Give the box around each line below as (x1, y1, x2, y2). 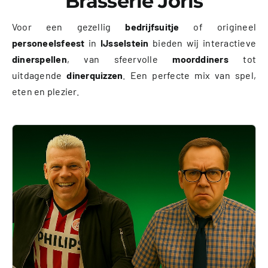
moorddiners (172, 53, 229, 65)
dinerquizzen (66, 69, 123, 81)
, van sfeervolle (66, 53, 173, 65)
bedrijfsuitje (125, 20, 179, 32)
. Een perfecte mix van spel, (123, 69, 257, 81)
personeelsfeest (11, 36, 85, 48)
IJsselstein (100, 36, 149, 48)
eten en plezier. (11, 85, 79, 97)
